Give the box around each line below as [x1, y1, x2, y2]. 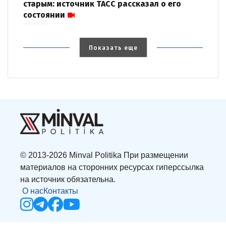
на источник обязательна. [20, 175, 116, 184]
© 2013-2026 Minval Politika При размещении [20, 151, 188, 160]
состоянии [23, 10, 65, 20]
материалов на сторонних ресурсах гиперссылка [20, 163, 204, 172]
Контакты [43, 187, 78, 196]
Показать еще [88, 44, 138, 52]
